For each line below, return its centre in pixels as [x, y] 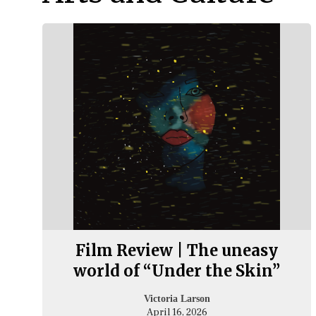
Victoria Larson [177, 299]
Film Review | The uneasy [177, 251]
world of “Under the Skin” [177, 271]
